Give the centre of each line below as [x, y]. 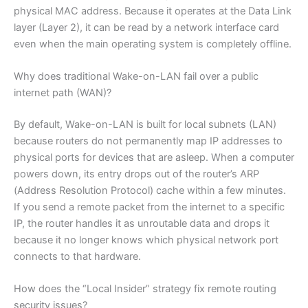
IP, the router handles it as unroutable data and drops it [142, 223]
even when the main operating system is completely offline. [153, 44]
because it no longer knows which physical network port [146, 240]
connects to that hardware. [77, 256]
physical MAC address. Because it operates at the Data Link [153, 11]
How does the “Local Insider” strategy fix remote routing [145, 289]
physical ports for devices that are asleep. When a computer [154, 157]
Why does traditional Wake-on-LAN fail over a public [136, 77]
